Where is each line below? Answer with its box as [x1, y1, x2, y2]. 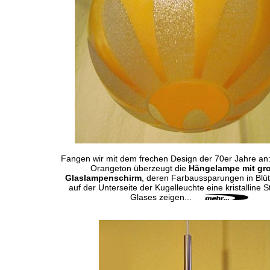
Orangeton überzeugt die [90, 163, 189, 173]
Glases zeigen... [130, 192, 205, 202]
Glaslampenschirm [65, 173, 142, 183]
